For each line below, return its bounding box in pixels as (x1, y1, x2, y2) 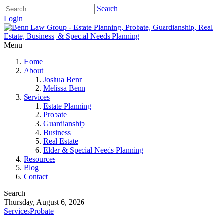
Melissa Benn (43, 84, 85, 92)
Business (43, 128, 71, 137)
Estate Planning (43, 102, 91, 110)
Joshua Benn (43, 75, 83, 83)
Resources (24, 155, 55, 163)
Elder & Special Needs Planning (43, 146, 143, 154)
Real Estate (43, 137, 78, 145)
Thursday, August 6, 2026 (4, 198, 84, 206)
